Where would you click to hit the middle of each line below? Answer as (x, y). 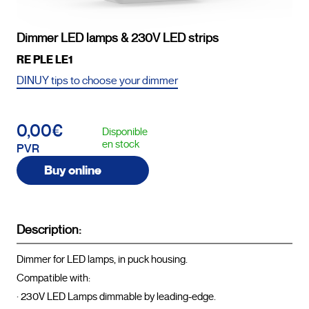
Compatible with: (53, 278)
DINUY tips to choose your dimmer (97, 80)
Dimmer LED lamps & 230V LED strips (118, 38)
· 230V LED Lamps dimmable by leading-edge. (116, 296)
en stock (121, 144)
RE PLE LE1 (45, 59)
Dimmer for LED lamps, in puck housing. (102, 259)
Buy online (73, 170)
